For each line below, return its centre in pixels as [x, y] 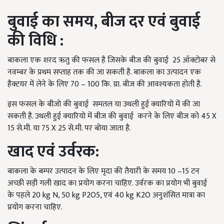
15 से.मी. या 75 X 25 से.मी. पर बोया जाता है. [69, 128]
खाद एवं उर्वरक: [53, 152]
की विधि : [35, 41]
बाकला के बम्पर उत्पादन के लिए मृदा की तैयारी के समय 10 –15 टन [103, 171]
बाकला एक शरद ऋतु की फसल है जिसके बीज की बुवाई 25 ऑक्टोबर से [111, 60]
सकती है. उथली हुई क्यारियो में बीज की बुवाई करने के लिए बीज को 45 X [112, 116]
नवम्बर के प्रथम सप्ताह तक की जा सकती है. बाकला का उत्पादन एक [104, 72]
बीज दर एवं [135, 22]
